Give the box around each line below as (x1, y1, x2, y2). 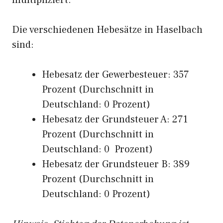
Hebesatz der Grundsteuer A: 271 (42, 113, 188, 126)
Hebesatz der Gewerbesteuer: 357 (42, 68, 189, 81)
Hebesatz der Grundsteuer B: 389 (42, 158, 190, 171)
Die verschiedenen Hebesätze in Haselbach (12, 23, 203, 36)
